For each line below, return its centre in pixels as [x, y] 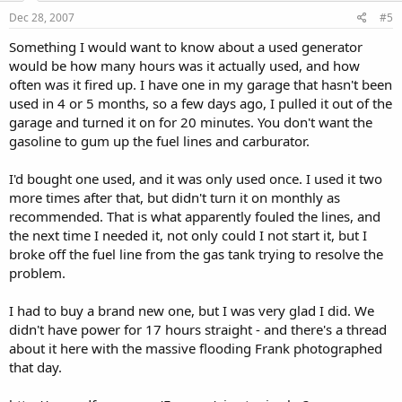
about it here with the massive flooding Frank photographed [196, 348]
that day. [35, 367]
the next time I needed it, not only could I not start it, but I [188, 235]
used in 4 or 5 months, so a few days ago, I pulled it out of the [201, 103]
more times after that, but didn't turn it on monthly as [175, 197]
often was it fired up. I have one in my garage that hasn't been [201, 84]
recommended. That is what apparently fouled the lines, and [195, 216]
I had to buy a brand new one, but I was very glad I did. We [192, 310]
